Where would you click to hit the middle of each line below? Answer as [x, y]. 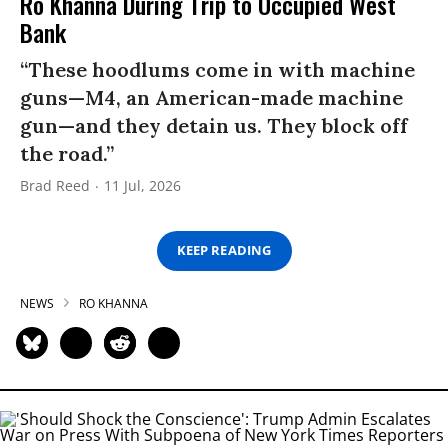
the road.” [67, 153]
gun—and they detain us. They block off [214, 125]
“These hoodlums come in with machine [217, 69]
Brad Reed [55, 185]
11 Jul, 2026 [142, 185]
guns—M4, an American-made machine [211, 97]
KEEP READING [224, 250]
